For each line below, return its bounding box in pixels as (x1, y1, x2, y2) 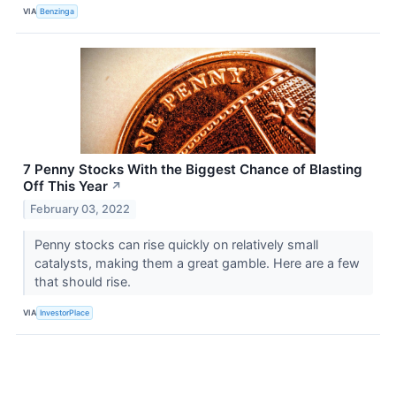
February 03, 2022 (30, 202, 131, 216)
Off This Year (23, 177, 108, 194)
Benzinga (40, 6, 75, 17)
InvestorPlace (40, 308, 90, 317)
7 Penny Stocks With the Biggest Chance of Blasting (23, 160, 362, 178)
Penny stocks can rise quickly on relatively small (34, 236, 318, 252)
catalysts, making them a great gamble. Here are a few (34, 255, 360, 270)
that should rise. (34, 273, 134, 289)
